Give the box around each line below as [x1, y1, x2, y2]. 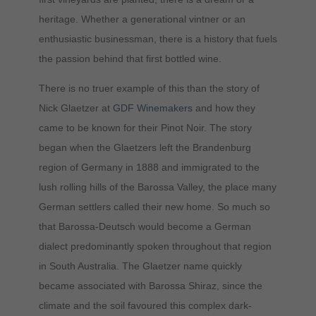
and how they [192, 102, 255, 114]
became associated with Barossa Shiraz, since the [38, 279, 262, 291]
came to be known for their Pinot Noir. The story [38, 121, 252, 133]
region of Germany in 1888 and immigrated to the [38, 161, 260, 173]
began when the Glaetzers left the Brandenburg [38, 141, 251, 153]
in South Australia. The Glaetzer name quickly [38, 260, 242, 272]
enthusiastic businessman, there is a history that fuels [38, 32, 277, 44]
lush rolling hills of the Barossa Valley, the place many [38, 181, 276, 193]
